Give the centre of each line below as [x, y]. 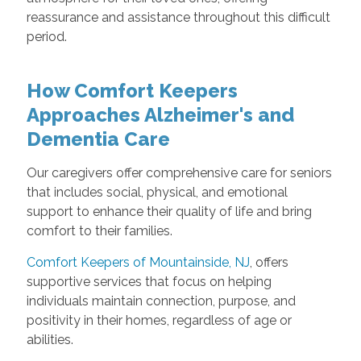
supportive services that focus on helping [149, 281]
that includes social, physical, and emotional [157, 192]
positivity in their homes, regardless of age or [159, 320]
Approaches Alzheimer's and [160, 114]
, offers [269, 262]
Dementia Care [98, 139]
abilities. [50, 339]
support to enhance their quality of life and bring [169, 211]
